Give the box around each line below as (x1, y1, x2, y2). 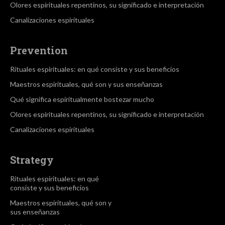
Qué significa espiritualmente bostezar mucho (10, 95, 154, 104)
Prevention (10, 44, 68, 57)
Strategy (10, 153, 54, 167)
